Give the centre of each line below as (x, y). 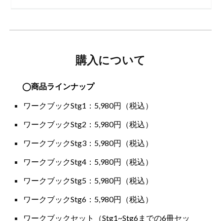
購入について (110, 60)
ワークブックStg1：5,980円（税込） (88, 105)
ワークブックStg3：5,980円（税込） (88, 143)
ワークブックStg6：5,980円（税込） (88, 199)
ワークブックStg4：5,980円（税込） (88, 162)
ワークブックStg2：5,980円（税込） (88, 124)
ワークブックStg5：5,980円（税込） (88, 180)
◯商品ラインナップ (58, 87)
